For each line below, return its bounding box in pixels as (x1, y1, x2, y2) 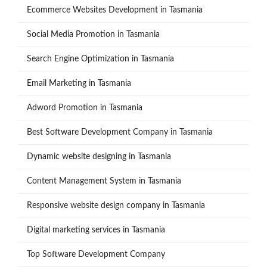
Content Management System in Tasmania (27, 177, 181, 186)
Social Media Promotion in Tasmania (27, 30, 160, 39)
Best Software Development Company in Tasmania (27, 128, 213, 137)
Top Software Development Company (27, 250, 165, 259)
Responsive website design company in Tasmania (27, 201, 205, 210)
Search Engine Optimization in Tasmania (27, 55, 174, 64)
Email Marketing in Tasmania (27, 79, 131, 88)
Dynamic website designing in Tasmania (27, 153, 171, 162)
